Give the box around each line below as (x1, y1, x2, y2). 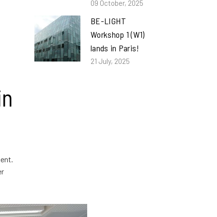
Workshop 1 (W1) (91, 29, 145, 40)
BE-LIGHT (91, 15, 126, 26)
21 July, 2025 (91, 57, 130, 65)
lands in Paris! (91, 43, 139, 53)
